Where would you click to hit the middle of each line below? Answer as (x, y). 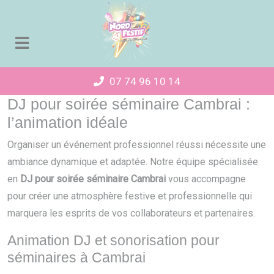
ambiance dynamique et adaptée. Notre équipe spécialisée (133, 162)
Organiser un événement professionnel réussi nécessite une (137, 145)
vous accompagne (206, 179)
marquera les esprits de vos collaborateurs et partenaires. (131, 213)
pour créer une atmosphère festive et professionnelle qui (130, 196)
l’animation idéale (68, 122)
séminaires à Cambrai (76, 257)
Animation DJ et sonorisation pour (113, 240)
